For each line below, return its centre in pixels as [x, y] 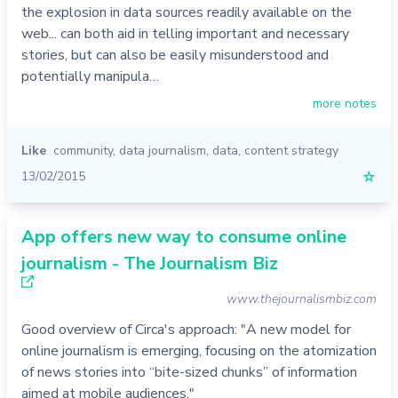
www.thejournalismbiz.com [302, 299]
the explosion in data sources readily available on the [187, 13]
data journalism [163, 151]
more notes [345, 104]
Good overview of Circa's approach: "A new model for [186, 330]
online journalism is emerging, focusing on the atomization [199, 351]
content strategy [291, 151]
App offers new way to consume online [184, 237]
